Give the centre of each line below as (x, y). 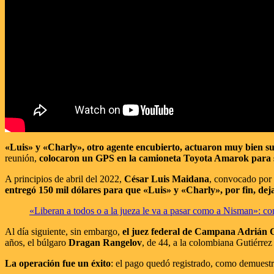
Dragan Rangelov (105, 242)
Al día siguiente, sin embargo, (64, 231)
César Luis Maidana (167, 179)
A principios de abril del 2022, (65, 179)
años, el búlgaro (37, 242)
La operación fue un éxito (58, 263)
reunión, (22, 158)
